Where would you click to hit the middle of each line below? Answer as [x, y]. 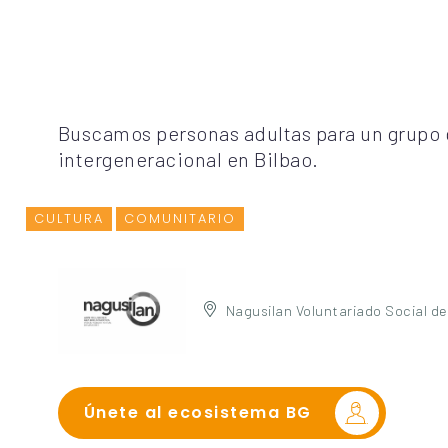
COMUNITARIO [180, 219]
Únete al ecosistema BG [197, 413]
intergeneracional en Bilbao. [188, 159]
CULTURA [68, 219]
